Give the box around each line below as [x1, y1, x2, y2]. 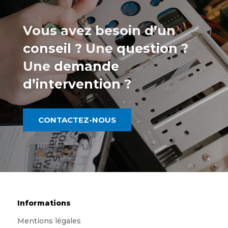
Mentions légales [17, 216, 81, 225]
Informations [17, 198, 71, 208]
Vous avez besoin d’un [22, 22, 176, 38]
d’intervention [22, 76, 121, 92]
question [116, 40, 178, 56]
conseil [22, 40, 71, 56]
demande [53, 58, 119, 74]
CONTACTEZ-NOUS [38, 115, 116, 125]
